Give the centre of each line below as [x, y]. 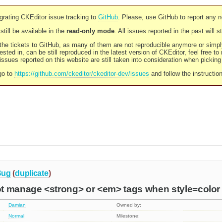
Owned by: [129, 205]
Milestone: [128, 216]
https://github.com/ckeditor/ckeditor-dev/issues [82, 74]
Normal [17, 216]
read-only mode [90, 31]
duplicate [32, 173]
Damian [17, 205]
